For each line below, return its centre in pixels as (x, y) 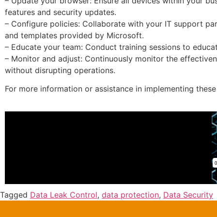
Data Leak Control (64, 194)
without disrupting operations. (60, 70)
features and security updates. (61, 12)
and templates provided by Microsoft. (74, 36)
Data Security (188, 194)
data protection (130, 194)
